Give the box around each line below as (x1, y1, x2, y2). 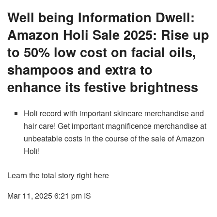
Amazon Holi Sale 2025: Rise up (7, 24, 209, 44)
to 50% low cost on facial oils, (7, 42, 196, 61)
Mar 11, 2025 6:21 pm (7, 189, 82, 201)
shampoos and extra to (7, 59, 153, 78)
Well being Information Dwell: (7, 7, 195, 26)
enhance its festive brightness (7, 77, 198, 96)
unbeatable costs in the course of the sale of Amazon (24, 132, 205, 144)
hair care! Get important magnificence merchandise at (24, 120, 207, 131)
